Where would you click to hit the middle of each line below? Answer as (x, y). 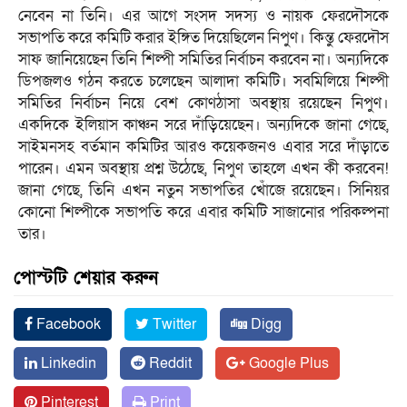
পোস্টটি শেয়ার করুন (86, 278)
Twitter (173, 324)
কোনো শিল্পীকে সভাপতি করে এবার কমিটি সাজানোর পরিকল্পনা (203, 212)
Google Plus (287, 363)
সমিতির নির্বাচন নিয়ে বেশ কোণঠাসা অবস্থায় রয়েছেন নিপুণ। (203, 103)
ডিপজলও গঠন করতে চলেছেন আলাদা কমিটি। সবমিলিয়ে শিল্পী (203, 81)
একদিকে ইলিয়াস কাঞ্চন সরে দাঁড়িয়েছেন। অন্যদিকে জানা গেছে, (203, 124)
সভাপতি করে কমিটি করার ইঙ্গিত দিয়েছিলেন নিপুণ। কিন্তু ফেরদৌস (203, 37)
